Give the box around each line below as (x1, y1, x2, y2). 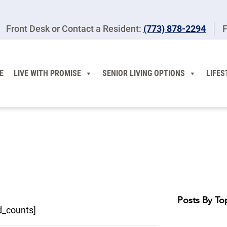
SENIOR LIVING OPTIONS (102, 68, 185, 78)
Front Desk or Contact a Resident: (6, 23, 143, 34)
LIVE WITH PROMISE (14, 68, 81, 78)
